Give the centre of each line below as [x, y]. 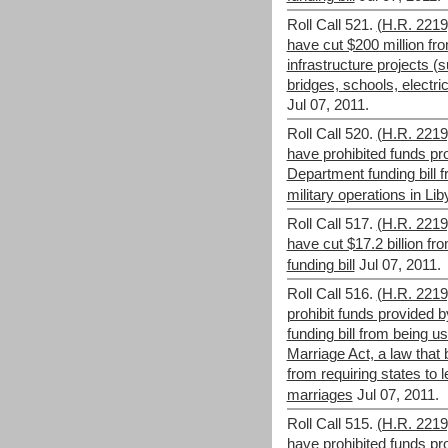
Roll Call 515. [329, 424]
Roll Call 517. [329, 224]
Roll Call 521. [329, 25]
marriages [319, 395]
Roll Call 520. [329, 134]
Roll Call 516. [329, 294]
